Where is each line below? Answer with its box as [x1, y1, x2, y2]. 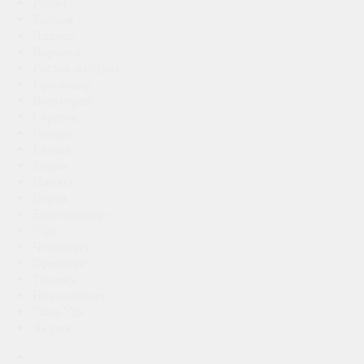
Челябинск [32, 239, 92, 255]
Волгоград [32, 93, 91, 109]
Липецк [32, 28, 76, 44]
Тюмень [32, 271, 76, 288]
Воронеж [32, 44, 83, 60]
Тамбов [32, 11, 74, 28]
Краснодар [32, 76, 92, 93]
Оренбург [32, 255, 86, 271]
